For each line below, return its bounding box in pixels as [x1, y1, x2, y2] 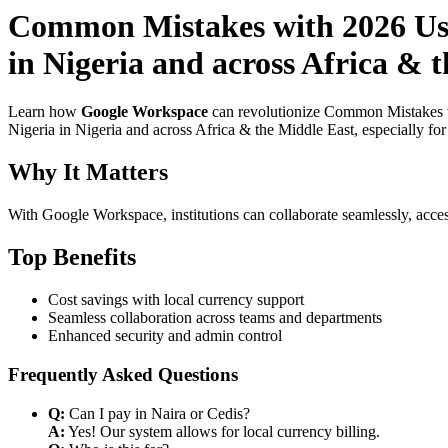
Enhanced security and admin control [48, 327, 282, 345]
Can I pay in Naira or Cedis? [65, 404, 250, 422]
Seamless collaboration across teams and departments [48, 309, 382, 327]
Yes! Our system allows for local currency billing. [65, 422, 380, 440]
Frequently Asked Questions [8, 363, 238, 385]
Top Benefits [8, 244, 136, 271]
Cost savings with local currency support [48, 291, 304, 309]
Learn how [8, 103, 81, 121]
